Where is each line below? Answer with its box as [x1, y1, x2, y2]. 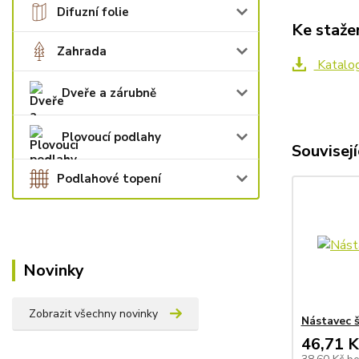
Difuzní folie [57, 4, 129, 20]
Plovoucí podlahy [62, 129, 161, 145]
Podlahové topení [57, 171, 161, 187]
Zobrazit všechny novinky [29, 306, 158, 321]
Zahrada [57, 43, 107, 59]
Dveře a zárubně [62, 85, 156, 101]
